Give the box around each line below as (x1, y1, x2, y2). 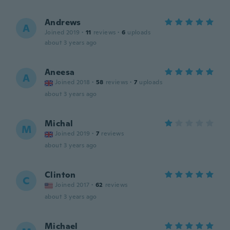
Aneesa (45, 67, 75, 78)
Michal (45, 118, 73, 129)
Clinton (45, 169, 76, 180)
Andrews (45, 17, 81, 28)
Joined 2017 (55, 181, 90, 189)
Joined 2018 (55, 78, 90, 86)
